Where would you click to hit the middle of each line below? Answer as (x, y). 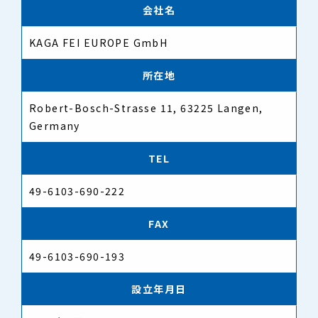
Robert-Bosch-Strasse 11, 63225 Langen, (146, 108)
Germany (55, 126)
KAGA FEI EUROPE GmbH (99, 43)
